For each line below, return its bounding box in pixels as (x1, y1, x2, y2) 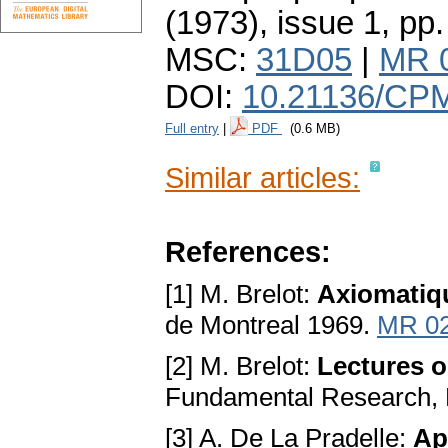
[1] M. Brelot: (165, 279, 317, 310)
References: (165, 235, 331, 269)
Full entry (165, 121, 219, 137)
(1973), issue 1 (165, 5, 381, 42)
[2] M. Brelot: (165, 351, 317, 382)
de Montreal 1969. (165, 310, 377, 341)
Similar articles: (165, 161, 360, 195)
